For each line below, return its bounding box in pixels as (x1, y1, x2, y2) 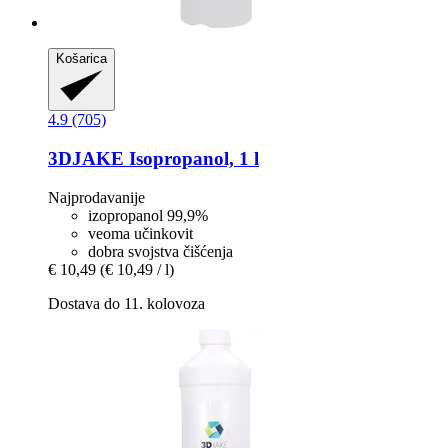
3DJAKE (48, 148, 124, 170)
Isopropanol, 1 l (124, 148, 259, 170)
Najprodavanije (48, 188, 145, 206)
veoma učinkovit (88, 224, 193, 242)
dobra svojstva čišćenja (88, 242, 233, 260)
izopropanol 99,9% (88, 206, 208, 224)
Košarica (56, 50, 107, 66)
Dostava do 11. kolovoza (48, 294, 205, 312)
